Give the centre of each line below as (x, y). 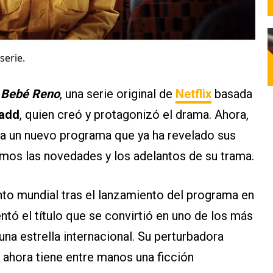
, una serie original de (118, 94)
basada (232, 94)
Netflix (193, 94)
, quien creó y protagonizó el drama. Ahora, (134, 115)
